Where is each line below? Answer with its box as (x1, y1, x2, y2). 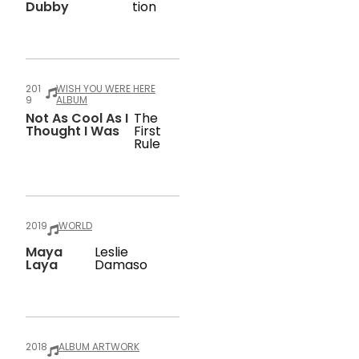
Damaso (94, 256, 147, 274)
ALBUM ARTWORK (58, 340, 139, 353)
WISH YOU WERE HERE (56, 82, 156, 95)
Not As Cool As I (26, 109, 128, 127)
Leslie (94, 243, 128, 261)
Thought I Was (26, 122, 119, 140)
